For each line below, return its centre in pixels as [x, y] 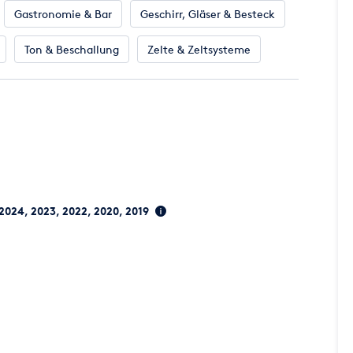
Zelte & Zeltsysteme [199, 49]
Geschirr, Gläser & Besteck [208, 14]
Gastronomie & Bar [63, 14]
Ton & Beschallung [72, 49]
